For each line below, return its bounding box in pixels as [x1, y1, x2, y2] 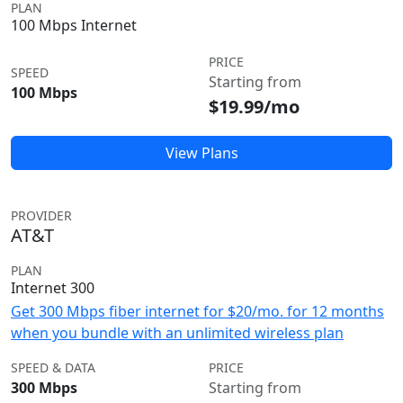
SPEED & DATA [11, 359, 95, 376]
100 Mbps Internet [11, 15, 137, 35]
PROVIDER [11, 207, 72, 224]
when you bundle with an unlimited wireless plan [11, 323, 344, 343]
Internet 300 [11, 278, 94, 298]
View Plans [165, 143, 238, 163]
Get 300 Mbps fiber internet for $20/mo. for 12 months [11, 301, 384, 321]
